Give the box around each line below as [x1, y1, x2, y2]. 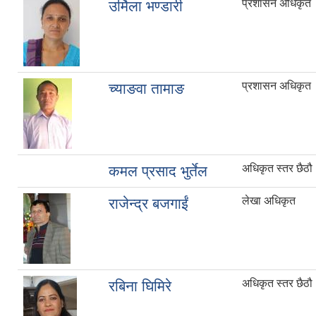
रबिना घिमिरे [109, 278, 171, 295]
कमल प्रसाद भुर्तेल [109, 163, 207, 180]
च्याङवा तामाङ [109, 80, 184, 97]
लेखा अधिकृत [242, 195, 296, 207]
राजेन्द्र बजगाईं [109, 195, 188, 212]
